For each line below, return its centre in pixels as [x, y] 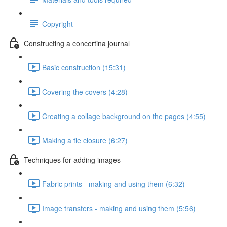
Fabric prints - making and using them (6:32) [113, 184]
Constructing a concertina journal [77, 43]
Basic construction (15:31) [84, 67]
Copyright [58, 24]
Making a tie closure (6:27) [85, 140]
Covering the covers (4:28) [85, 91]
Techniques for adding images [72, 159]
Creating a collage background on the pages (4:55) [124, 116]
